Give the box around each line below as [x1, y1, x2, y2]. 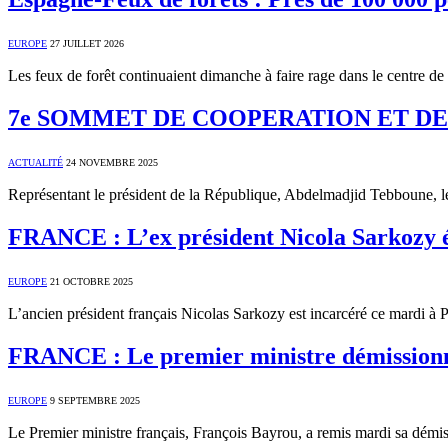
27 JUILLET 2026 [50, 38, 124, 50]
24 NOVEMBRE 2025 [66, 156, 158, 168]
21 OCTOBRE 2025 [50, 275, 133, 287]
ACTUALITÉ [8, 156, 63, 168]
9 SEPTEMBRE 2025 [50, 394, 140, 406]
